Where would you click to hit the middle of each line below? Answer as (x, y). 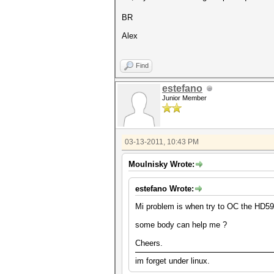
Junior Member (184, 98)
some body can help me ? (181, 225)
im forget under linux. (172, 261)
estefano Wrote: (165, 189)
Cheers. (149, 243)
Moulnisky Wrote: (161, 164)
